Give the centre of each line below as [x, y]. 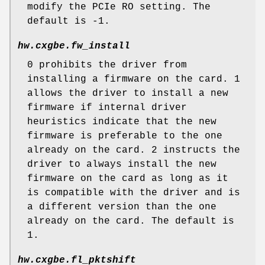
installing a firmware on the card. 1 [134, 80]
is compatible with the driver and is [134, 193]
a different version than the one [122, 207]
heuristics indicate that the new [122, 122]
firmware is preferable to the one [125, 136]
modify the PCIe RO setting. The [119, 7]
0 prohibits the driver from [107, 65]
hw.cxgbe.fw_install [74, 46]
